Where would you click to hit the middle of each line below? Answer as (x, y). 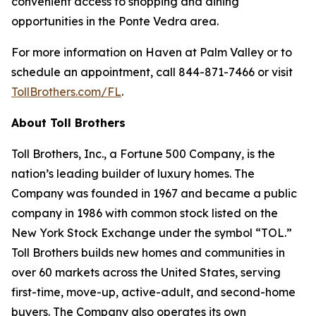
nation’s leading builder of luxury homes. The (133, 174)
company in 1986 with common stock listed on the (145, 213)
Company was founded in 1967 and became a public (154, 194)
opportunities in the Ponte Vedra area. (115, 22)
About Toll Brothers (68, 123)
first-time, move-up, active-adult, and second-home (153, 292)
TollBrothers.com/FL (66, 92)
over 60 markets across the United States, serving (146, 273)
